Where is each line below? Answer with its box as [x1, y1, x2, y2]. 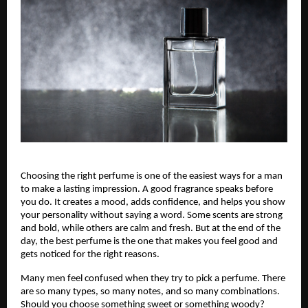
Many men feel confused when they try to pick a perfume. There [21, 274, 285, 285]
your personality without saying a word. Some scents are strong [21, 210, 283, 221]
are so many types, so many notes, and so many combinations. [21, 287, 280, 298]
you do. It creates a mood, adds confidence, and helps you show [21, 197, 285, 208]
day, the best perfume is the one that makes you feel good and [21, 236, 278, 247]
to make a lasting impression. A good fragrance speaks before [21, 184, 273, 195]
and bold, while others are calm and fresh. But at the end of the [21, 223, 280, 234]
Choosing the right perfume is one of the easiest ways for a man [21, 171, 283, 182]
